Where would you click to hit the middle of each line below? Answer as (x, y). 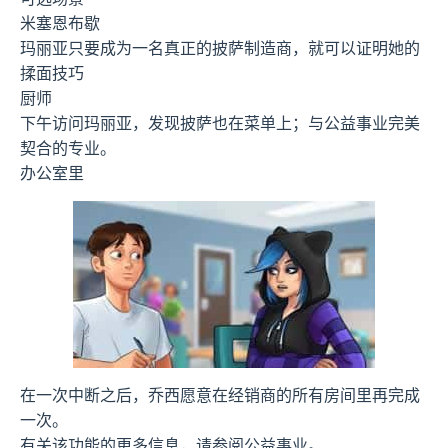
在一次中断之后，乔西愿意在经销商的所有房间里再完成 (220, 394)
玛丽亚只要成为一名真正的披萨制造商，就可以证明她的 (220, 47)
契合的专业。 (68, 147)
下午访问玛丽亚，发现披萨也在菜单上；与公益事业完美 (220, 122)
